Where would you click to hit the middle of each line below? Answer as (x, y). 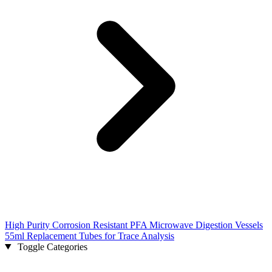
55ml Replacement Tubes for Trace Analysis (90, 236)
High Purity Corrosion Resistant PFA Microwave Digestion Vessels (134, 225)
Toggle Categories (52, 246)
